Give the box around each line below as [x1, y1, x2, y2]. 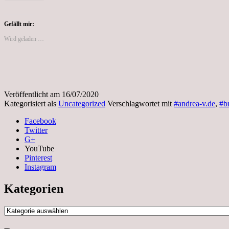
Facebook [25, 116, 56, 125]
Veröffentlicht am [4, 89, 62, 99]
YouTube [25, 144, 54, 153]
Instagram [25, 162, 56, 171]
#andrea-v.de [174, 99, 215, 108]
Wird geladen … [4, 35, 44, 42]
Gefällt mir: [4, 20, 34, 28]
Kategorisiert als [4, 99, 58, 108]
